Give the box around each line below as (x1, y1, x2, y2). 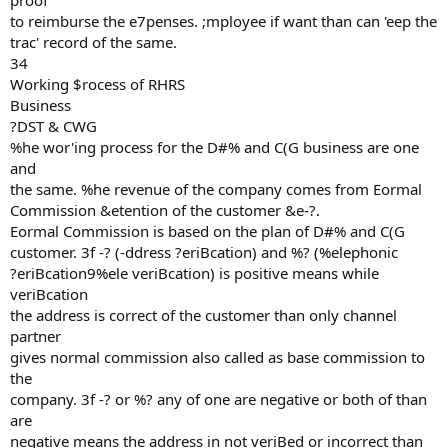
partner (10, 326, 61, 346)
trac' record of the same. (10, 32, 177, 52)
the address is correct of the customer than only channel (10, 305, 397, 325)
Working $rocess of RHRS (10, 74, 185, 94)
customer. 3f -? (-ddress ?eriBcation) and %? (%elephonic (10, 242, 398, 262)
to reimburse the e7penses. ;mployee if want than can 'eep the (10, 11, 437, 31)
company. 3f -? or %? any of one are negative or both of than (10, 389, 427, 409)
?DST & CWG (10, 116, 97, 136)
